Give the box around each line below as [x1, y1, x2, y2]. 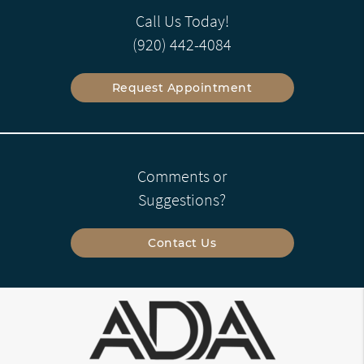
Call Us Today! [135, 11, 229, 31]
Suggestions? [138, 189, 226, 210]
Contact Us [148, 235, 216, 250]
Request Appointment [111, 80, 253, 95]
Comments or [137, 166, 227, 186]
